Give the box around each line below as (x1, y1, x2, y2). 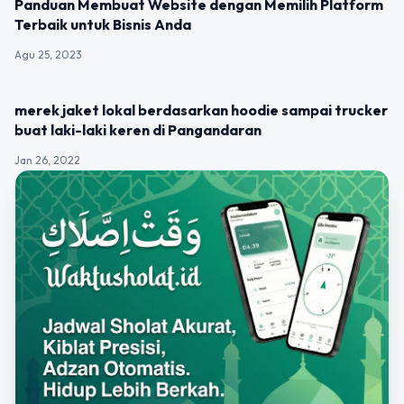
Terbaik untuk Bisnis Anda (14, 15, 191, 33)
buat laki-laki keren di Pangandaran (14, 121, 262, 139)
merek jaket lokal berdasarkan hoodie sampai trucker (14, 101, 388, 119)
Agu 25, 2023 (14, 48, 82, 61)
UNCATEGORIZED (29, 96, 114, 107)
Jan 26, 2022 (14, 153, 80, 167)
